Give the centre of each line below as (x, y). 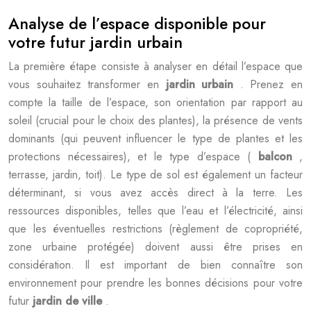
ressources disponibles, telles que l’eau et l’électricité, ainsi (155, 211)
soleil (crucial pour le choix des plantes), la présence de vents (155, 120)
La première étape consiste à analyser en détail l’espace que (155, 66)
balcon (278, 157)
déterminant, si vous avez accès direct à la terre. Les (155, 193)
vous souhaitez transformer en (87, 84)
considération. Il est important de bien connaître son (155, 265)
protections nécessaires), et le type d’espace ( (133, 157)
